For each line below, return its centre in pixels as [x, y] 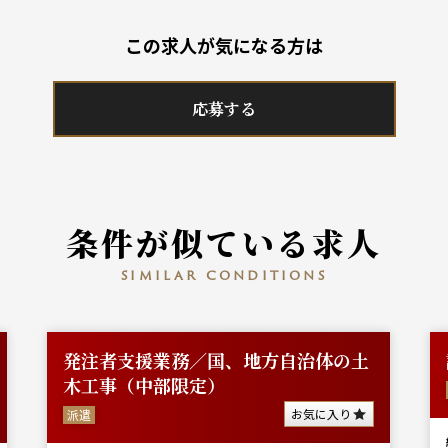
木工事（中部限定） [144, 385]
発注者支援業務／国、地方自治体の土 [216, 360]
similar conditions [224, 274]
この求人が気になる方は [224, 45]
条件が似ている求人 [224, 242]
